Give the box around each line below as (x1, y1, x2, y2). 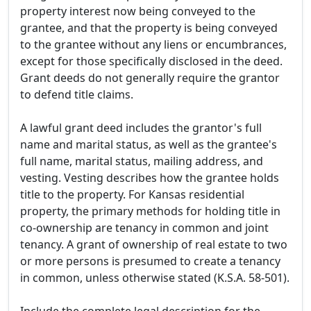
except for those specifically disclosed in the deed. (20, 53, 283, 69)
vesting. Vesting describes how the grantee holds (20, 170, 279, 186)
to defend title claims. (20, 87, 133, 103)
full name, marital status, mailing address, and (20, 153, 263, 169)
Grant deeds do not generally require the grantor (20, 70, 280, 86)
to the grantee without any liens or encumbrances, (20, 37, 287, 53)
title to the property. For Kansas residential (20, 187, 244, 203)
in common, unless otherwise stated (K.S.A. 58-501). (20, 270, 289, 286)
